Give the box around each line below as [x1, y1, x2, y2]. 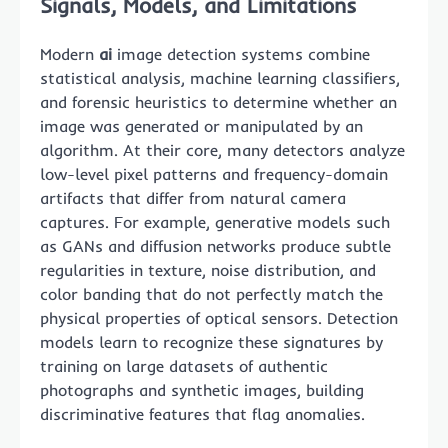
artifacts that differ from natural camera [40, 187, 346, 208]
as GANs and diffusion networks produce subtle [40, 235, 391, 256]
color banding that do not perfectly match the [40, 283, 383, 304]
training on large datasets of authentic [40, 355, 328, 376]
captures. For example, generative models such [40, 211, 390, 232]
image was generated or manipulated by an [40, 115, 363, 136]
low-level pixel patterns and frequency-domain [40, 163, 388, 184]
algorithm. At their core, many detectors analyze [40, 139, 405, 160]
